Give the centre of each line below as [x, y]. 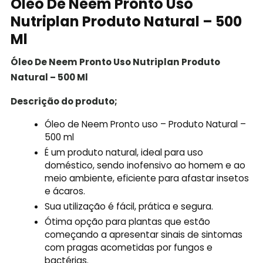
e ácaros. [65, 191]
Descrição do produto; [64, 101]
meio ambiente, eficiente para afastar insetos [147, 178]
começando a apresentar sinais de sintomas [144, 234]
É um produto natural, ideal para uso [124, 152]
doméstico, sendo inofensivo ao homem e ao [145, 165]
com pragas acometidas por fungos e [129, 247]
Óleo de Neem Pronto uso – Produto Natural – [146, 124]
